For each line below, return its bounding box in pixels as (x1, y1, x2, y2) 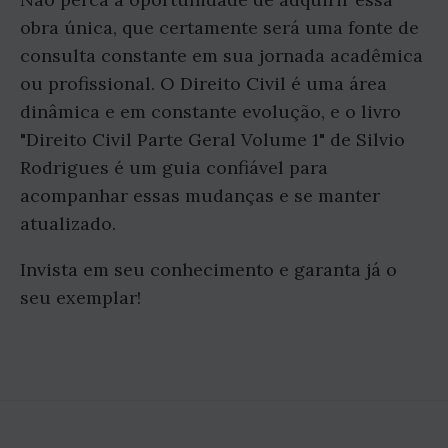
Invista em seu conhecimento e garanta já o (20, 257, 397, 281)
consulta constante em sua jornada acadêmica (20, 43, 423, 67)
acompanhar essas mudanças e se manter (20, 183, 380, 207)
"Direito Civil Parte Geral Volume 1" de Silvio (20, 127, 405, 151)
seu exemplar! (20, 285, 141, 309)
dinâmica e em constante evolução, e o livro (20, 99, 401, 123)
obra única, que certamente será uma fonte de (20, 15, 419, 39)
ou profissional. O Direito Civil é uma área (20, 71, 387, 95)
